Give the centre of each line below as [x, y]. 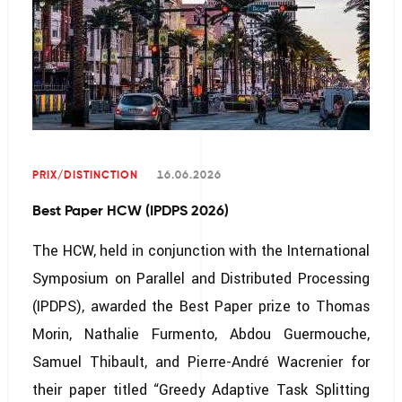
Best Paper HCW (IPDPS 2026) [131, 212]
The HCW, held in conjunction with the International [201, 251]
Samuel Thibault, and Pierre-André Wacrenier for [201, 362]
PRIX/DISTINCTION [85, 176]
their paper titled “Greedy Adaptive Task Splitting [201, 390]
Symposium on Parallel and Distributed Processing [201, 279]
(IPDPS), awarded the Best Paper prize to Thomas [201, 306]
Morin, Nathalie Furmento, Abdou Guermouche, [201, 334]
